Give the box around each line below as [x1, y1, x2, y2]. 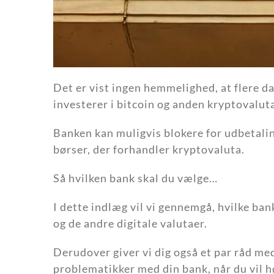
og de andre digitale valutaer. [53, 216, 207, 230]
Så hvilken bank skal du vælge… [53, 171, 218, 185]
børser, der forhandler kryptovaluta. [53, 142, 245, 156]
